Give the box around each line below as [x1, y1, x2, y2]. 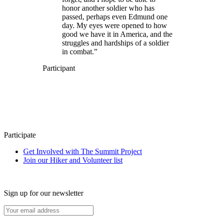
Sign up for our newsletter [4, 188, 83, 197]
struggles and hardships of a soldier [62, 38, 169, 47]
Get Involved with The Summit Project [23, 147, 142, 155]
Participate [4, 130, 36, 139]
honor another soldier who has [62, 3, 155, 12]
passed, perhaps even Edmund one [62, 12, 168, 21]
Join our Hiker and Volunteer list [23, 155, 123, 164]
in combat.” [62, 47, 97, 56]
